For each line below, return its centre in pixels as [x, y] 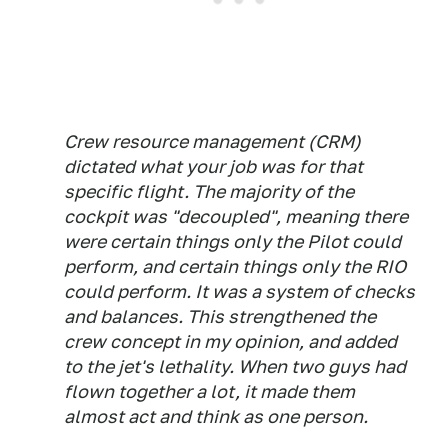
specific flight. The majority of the [209, 191]
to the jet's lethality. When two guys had [235, 366]
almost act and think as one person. [216, 416]
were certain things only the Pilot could [232, 241]
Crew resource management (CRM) [212, 141]
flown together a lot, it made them [209, 391]
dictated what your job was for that [213, 166]
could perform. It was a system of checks [239, 291]
